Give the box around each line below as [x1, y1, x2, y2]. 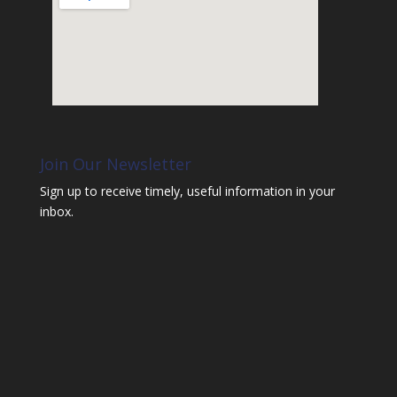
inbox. [39, 202, 74, 220]
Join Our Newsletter [39, 152, 191, 175]
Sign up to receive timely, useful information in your [39, 182, 335, 199]
